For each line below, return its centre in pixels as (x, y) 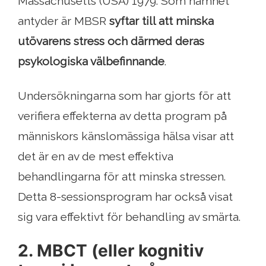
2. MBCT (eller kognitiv (111, 251)
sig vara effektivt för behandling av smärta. (129, 217)
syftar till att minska (161, 21)
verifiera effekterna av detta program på (122, 116)
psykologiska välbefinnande (91, 61)
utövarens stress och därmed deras (111, 41)
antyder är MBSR (64, 21)
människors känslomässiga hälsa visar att (126, 136)
